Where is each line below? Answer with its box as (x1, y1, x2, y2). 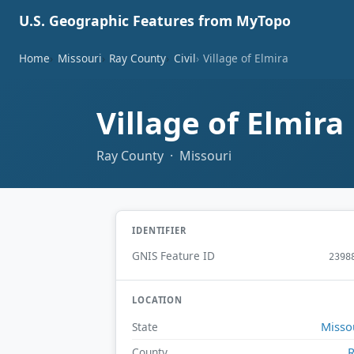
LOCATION (132, 294, 183, 307)
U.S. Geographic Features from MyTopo (19, 11, 291, 30)
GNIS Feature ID (132, 248, 215, 264)
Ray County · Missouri (96, 146, 232, 164)
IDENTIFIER (132, 224, 186, 236)
